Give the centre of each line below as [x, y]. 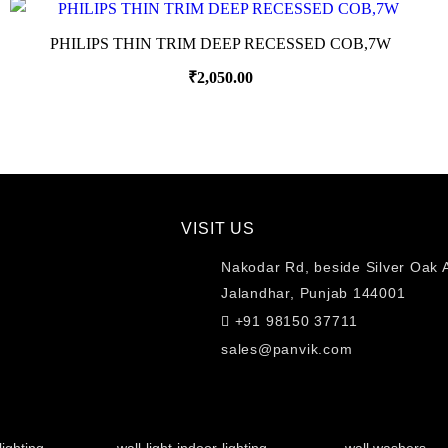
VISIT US [218, 228]
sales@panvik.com [287, 349]
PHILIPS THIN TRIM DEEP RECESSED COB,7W [220, 43]
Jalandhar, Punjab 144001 [313, 293]
